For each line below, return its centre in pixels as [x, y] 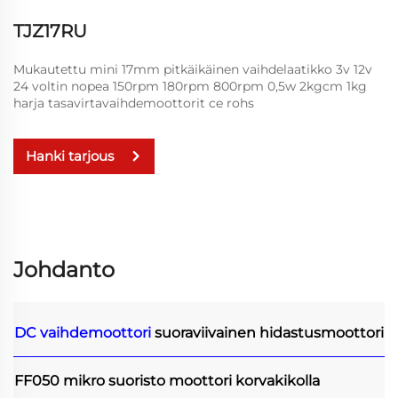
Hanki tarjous [70, 156]
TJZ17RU [50, 31]
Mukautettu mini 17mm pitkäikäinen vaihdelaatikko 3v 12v [193, 69]
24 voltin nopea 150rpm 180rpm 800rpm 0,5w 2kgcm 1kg [190, 86]
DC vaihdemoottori [84, 332]
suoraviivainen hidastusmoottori [269, 332]
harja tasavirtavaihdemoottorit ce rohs [134, 103]
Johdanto [64, 269]
